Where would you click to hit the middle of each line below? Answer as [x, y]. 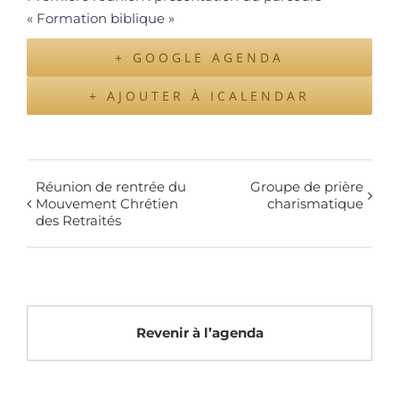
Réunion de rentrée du [111, 186]
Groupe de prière [307, 186]
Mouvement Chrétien [107, 203]
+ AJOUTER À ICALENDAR [199, 95]
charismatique [315, 203]
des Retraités [78, 220]
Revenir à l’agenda [199, 332]
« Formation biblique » [101, 18]
